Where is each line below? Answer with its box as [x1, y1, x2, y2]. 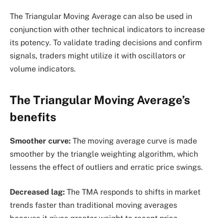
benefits [10, 109, 56, 124]
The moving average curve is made [71, 136, 197, 145]
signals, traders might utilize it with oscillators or [10, 51, 185, 61]
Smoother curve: [10, 136, 71, 145]
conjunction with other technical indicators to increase [10, 25, 205, 35]
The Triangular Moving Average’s [10, 92, 190, 107]
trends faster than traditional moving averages [10, 200, 177, 210]
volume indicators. [10, 64, 76, 74]
